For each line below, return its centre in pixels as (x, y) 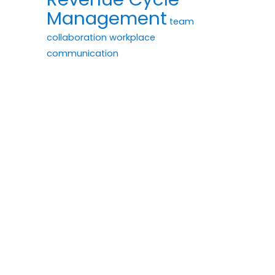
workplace (132, 37)
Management (107, 18)
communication (83, 53)
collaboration (77, 37)
